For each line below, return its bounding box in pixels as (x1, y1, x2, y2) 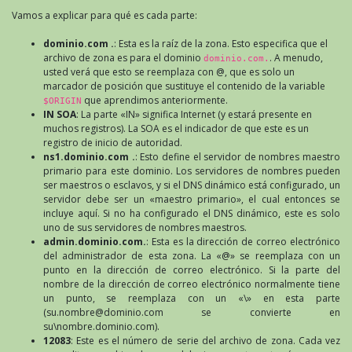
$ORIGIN (43, 95, 82, 105)
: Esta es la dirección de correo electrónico (146, 234, 340, 248)
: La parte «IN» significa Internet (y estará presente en (76, 107, 312, 121)
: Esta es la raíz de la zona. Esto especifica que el (114, 36, 328, 50)
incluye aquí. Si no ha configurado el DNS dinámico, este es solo (43, 206, 340, 220)
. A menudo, (269, 50, 323, 64)
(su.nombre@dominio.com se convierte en (43, 305, 340, 319)
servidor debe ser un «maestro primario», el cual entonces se (43, 192, 340, 206)
